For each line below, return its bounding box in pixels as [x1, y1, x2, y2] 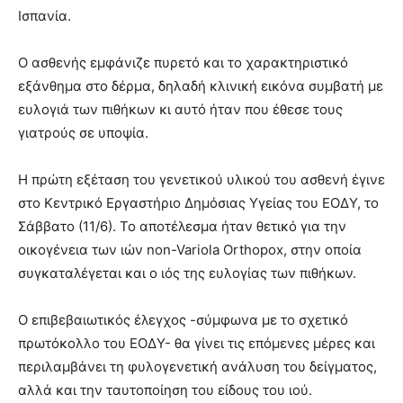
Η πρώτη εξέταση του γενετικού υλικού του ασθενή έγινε [18, 171, 385, 189]
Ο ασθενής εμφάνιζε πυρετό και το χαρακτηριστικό [18, 54, 348, 72]
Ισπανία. [18, 7, 71, 25]
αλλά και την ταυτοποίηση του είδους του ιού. [18, 381, 312, 399]
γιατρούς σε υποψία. [18, 124, 148, 142]
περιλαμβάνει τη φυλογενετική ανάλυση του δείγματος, [18, 358, 377, 376]
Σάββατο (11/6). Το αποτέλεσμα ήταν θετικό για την [18, 218, 346, 236]
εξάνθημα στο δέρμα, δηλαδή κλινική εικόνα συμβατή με [18, 77, 383, 95]
